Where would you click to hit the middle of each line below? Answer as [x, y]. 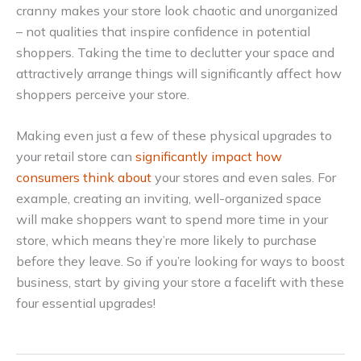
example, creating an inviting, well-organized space [169, 199]
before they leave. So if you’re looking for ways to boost [180, 261]
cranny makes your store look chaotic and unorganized [177, 10]
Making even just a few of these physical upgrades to [174, 136]
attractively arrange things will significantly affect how [179, 73]
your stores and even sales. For [244, 178]
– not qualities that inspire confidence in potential [163, 31]
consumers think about [84, 178]
